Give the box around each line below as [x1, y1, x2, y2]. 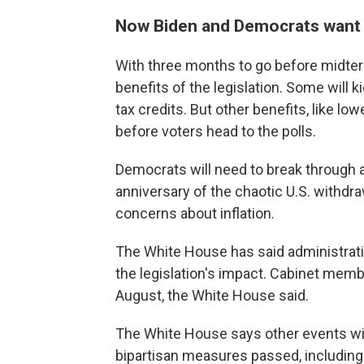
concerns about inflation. [115, 205, 275, 222]
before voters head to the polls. [115, 123, 316, 140]
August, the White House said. [115, 287, 309, 304]
